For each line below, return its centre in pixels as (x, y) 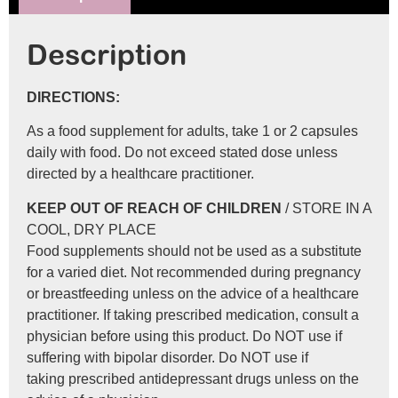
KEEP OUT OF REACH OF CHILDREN (154, 208)
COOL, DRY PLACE (92, 229)
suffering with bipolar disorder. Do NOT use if (167, 357)
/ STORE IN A (326, 208)
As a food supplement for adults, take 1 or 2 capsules (192, 131)
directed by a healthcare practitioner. (140, 174)
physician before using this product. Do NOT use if (184, 336)
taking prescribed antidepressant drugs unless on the (193, 378)
